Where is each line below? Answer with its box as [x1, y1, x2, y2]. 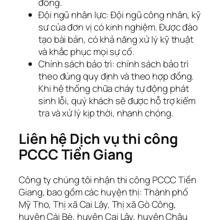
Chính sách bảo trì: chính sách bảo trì [38, 57, 189, 71]
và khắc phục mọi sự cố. [38, 45, 134, 58]
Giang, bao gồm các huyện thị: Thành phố [19, 186, 189, 199]
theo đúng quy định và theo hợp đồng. [38, 70, 194, 83]
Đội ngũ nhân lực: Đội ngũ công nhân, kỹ [38, 8, 201, 22]
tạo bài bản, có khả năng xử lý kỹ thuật [38, 33, 194, 46]
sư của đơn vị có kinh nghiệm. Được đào [38, 21, 198, 34]
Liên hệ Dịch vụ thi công [19, 129, 178, 148]
